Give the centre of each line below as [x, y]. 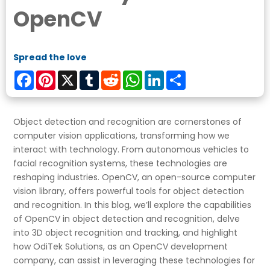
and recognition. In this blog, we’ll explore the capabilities [133, 205]
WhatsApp [164, 75]
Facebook [55, 75]
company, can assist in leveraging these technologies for [134, 260]
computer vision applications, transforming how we [122, 135]
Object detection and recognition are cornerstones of [128, 121]
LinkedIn [181, 75]
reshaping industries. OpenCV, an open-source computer [135, 177]
